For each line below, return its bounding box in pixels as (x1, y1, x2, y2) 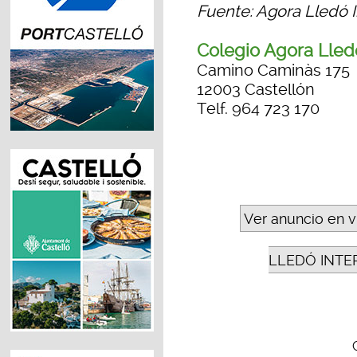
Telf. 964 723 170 (197, 99, 320, 119)
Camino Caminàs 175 (197, 61, 350, 80)
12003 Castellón (197, 80, 315, 100)
